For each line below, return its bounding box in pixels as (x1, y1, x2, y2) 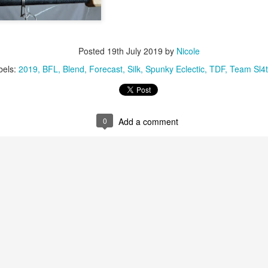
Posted (78, 45, 107, 57)
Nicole (176, 45, 200, 57)
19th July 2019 (106, 45, 163, 57)
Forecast (89, 63, 123, 75)
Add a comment (118, 115, 178, 127)
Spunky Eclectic (145, 63, 205, 75)
